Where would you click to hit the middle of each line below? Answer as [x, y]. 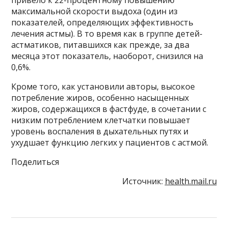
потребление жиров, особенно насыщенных [100, 97]
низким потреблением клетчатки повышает [101, 120]
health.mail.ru [191, 181]
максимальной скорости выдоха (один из [95, 11]
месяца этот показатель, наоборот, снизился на [107, 56]
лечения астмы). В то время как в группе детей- [107, 33]
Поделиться [35, 162]
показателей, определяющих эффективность [103, 22]
